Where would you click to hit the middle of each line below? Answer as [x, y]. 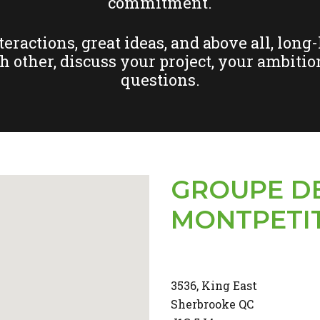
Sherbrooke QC [212, 304]
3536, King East [214, 285]
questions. [160, 80]
